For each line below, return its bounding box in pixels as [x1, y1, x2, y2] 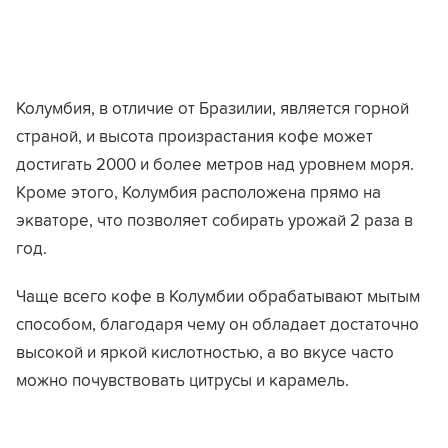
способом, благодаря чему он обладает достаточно [16, 313, 419, 334]
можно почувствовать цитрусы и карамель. [16, 369, 349, 390]
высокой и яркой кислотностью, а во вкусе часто [16, 341, 394, 362]
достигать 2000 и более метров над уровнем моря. [16, 153, 414, 174]
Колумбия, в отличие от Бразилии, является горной [16, 97, 409, 118]
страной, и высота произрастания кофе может [16, 125, 373, 146]
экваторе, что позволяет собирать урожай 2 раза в [16, 209, 413, 230]
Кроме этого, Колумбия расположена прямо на [16, 181, 381, 202]
